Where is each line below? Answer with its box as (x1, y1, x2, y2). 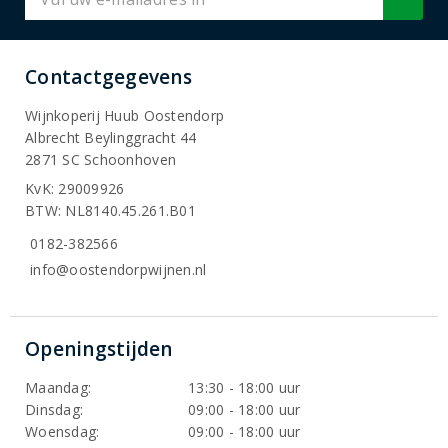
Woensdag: (25, 422, 100, 442)
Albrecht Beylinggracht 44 (25, 128, 197, 147)
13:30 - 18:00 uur (188, 378, 301, 398)
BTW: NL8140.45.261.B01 (25, 201, 196, 220)
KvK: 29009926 (25, 179, 125, 198)
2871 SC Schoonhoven (25, 150, 177, 169)
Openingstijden (25, 336, 173, 363)
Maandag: (25, 378, 92, 398)
